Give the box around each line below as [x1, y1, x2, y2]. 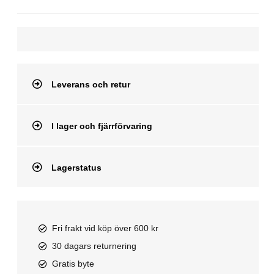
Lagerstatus [51, 163, 102, 173]
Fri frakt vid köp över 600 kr [52, 223, 159, 234]
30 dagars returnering [52, 241, 137, 251]
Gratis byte [52, 259, 95, 269]
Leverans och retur [51, 80, 130, 90]
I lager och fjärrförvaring [51, 121, 152, 131]
